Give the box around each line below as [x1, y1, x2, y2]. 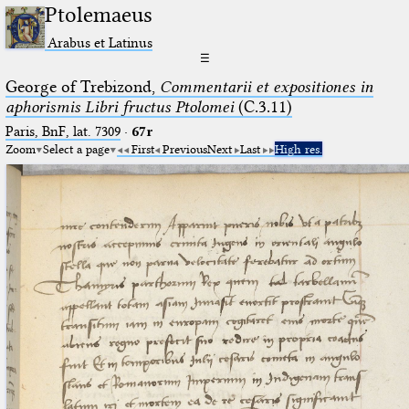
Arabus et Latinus [47, 33, 153, 51]
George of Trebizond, [5, 76, 160, 97]
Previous [162, 141, 207, 156]
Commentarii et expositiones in [159, 76, 373, 97]
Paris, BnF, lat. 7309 [5, 122, 121, 140]
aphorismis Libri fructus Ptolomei [5, 96, 234, 117]
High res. [274, 141, 322, 156]
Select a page [42, 141, 110, 156]
